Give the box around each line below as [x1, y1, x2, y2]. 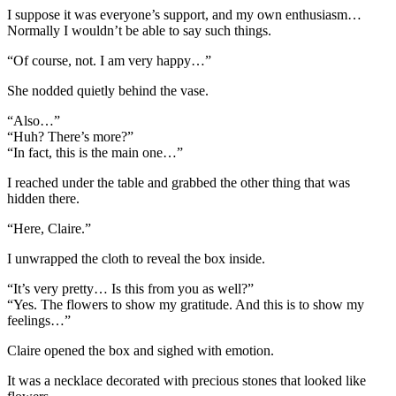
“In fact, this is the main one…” [7, 144, 183, 160]
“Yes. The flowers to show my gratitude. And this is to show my [7, 296, 364, 312]
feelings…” [7, 312, 71, 328]
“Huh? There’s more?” [7, 128, 133, 144]
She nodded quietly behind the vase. [7, 82, 209, 98]
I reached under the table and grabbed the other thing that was [7, 174, 350, 190]
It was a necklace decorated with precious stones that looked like [7, 372, 366, 388]
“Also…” [7, 112, 60, 128]
